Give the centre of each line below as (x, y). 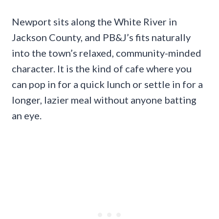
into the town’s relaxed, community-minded (107, 53)
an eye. (27, 115)
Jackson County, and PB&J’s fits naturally (101, 37)
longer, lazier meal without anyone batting (104, 99)
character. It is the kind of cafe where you (102, 68)
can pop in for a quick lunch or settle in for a (107, 84)
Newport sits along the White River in (94, 21)
